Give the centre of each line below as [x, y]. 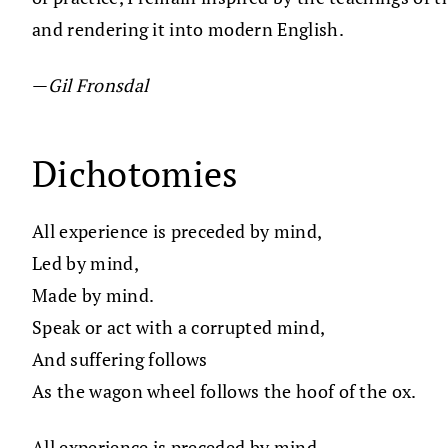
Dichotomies [135, 174]
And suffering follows [120, 359]
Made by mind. [93, 295]
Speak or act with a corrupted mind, [179, 327]
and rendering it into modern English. [188, 29]
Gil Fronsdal [98, 85]
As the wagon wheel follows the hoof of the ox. [224, 391]
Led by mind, [85, 263]
